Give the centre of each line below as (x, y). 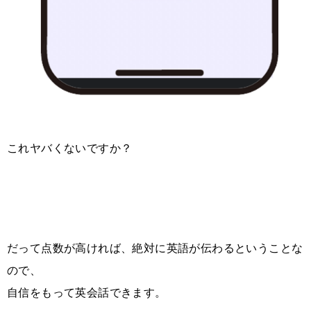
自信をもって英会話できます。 (87, 292)
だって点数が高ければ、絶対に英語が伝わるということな (155, 248)
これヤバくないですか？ (70, 148)
